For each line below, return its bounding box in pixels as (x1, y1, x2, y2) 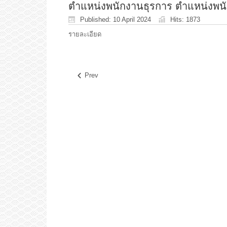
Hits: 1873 (170, 15, 200, 23)
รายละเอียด (68, 30, 101, 38)
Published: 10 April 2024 (80, 15, 151, 23)
